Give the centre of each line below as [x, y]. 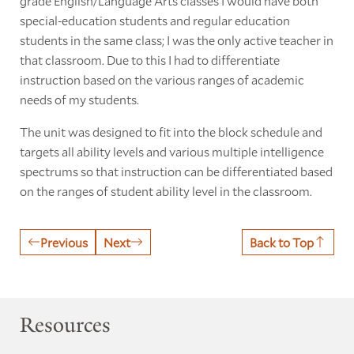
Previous [64, 242]
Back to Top [282, 242]
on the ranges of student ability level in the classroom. [166, 190]
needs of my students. [79, 99]
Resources [65, 325]
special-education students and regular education [154, 20]
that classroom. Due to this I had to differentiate [149, 59]
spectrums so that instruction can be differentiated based [176, 171]
